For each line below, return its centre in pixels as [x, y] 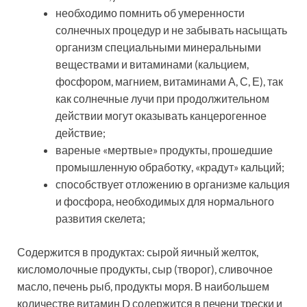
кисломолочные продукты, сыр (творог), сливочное [145, 269]
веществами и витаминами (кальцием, [152, 64]
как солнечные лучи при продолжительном [162, 99]
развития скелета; [100, 219]
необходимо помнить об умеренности [150, 13]
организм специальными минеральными [158, 47]
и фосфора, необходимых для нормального [165, 201]
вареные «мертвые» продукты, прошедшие [164, 150]
